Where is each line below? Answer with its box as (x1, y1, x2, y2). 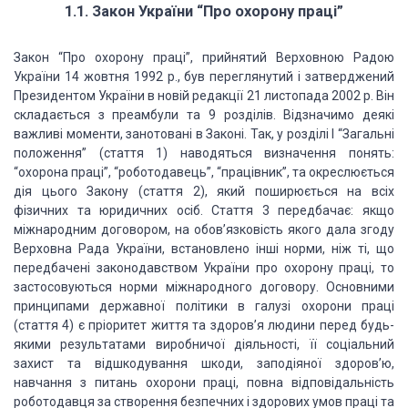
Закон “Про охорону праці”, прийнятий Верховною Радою (14, 50, 394, 65)
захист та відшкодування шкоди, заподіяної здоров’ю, (14, 356, 394, 371)
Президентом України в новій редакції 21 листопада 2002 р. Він (14, 88, 394, 103)
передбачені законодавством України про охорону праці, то (14, 260, 394, 275)
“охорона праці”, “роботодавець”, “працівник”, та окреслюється (14, 165, 394, 179)
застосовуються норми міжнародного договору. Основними (14, 280, 394, 294)
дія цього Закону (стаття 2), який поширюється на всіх (14, 184, 394, 199)
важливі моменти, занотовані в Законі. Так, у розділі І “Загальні (14, 127, 394, 141)
